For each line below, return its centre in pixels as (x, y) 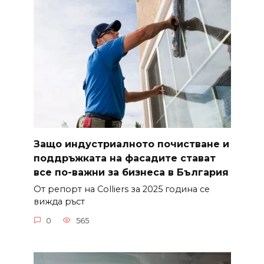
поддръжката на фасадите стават (124, 158)
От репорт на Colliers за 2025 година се (121, 189)
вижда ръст (59, 202)
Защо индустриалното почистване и (131, 144)
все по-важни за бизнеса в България (131, 172)
